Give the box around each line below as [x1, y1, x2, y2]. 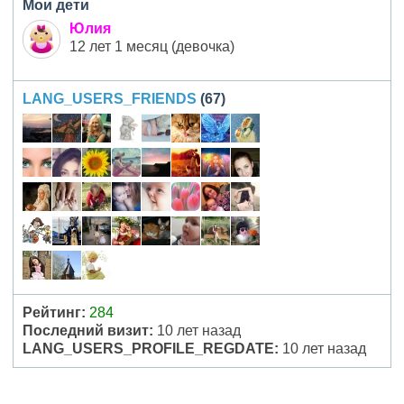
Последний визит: [23, 323, 153, 339]
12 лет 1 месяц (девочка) [69, 39, 234, 55]
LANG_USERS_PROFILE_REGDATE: [23, 341, 279, 357]
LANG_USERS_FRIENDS [23, 91, 197, 107]
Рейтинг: [23, 305, 86, 321]
